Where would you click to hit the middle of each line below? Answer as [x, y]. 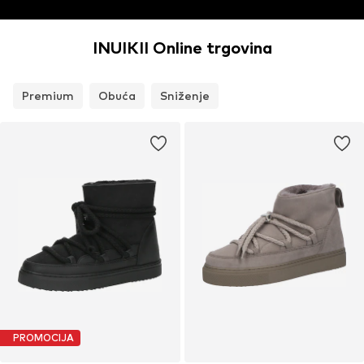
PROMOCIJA [43, 338]
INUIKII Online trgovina [182, 48]
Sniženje [185, 96]
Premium [48, 96]
